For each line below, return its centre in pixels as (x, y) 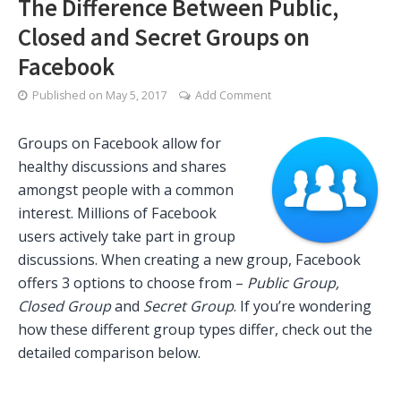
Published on (69, 96)
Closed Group (66, 307)
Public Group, (293, 283)
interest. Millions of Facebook (117, 213)
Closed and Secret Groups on (164, 38)
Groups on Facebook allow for (119, 144)
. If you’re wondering (303, 307)
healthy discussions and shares (122, 167)
